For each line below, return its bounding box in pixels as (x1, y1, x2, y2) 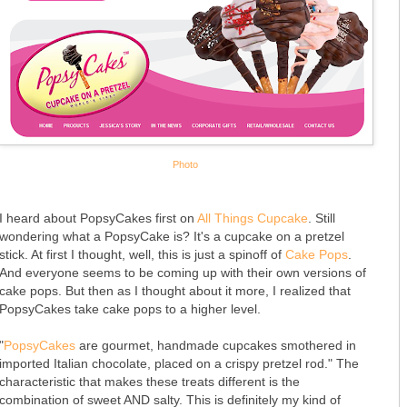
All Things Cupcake (197, 210, 308, 225)
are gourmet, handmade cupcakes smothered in (75, 337, 356, 352)
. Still (308, 210, 335, 225)
